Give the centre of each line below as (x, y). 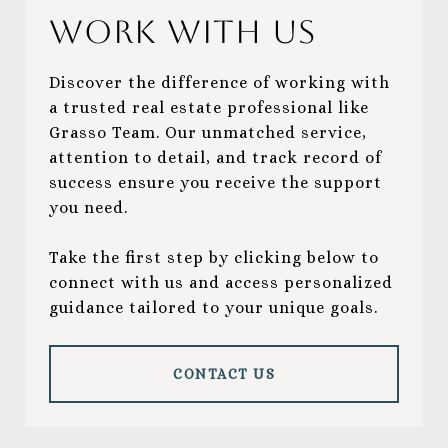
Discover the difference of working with (219, 83)
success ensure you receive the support (215, 183)
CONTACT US (224, 374)
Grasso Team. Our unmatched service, (208, 133)
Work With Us (182, 32)
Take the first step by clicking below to (214, 258)
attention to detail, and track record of (215, 158)
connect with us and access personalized (221, 283)
